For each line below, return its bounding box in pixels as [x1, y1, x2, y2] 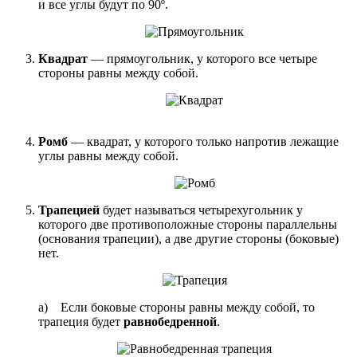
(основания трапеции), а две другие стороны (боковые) [38, 232, 339, 246]
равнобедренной [124, 315, 217, 329]
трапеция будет [38, 315, 124, 329]
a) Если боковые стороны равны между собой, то [38, 300, 315, 315]
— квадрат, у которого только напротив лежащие [71, 135, 339, 149]
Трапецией [38, 203, 103, 218]
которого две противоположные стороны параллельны [38, 218, 337, 232]
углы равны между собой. [38, 149, 178, 163]
